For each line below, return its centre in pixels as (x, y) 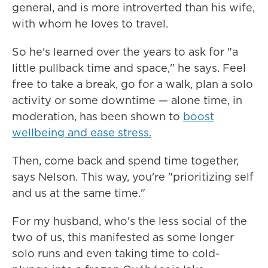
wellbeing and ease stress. (82, 133)
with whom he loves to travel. (90, 24)
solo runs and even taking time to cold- (116, 253)
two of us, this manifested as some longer (123, 237)
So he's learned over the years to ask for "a (125, 52)
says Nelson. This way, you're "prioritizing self (133, 177)
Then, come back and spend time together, (125, 161)
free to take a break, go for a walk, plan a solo (133, 84)
